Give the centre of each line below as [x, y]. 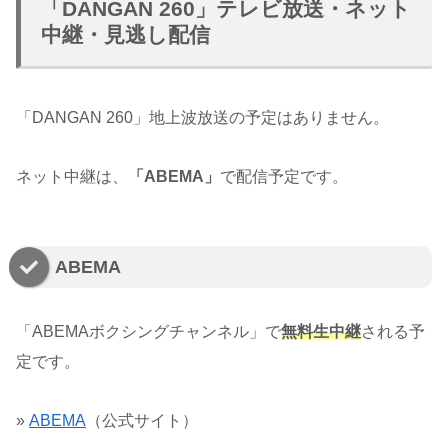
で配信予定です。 [284, 176]
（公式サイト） [142, 420]
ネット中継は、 [72, 176]
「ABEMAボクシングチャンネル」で [148, 331]
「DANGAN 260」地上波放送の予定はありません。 [202, 117]
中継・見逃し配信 [125, 34]
